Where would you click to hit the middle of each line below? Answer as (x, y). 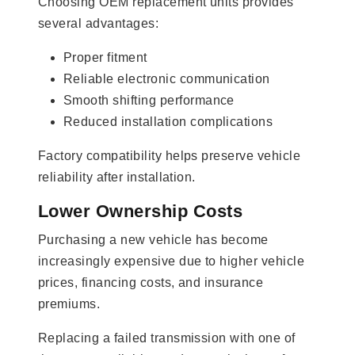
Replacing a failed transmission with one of (167, 338)
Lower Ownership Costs (141, 211)
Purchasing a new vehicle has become (153, 239)
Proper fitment (105, 57)
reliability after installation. (117, 177)
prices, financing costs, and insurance (151, 282)
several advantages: (99, 23)
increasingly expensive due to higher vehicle (172, 261)
